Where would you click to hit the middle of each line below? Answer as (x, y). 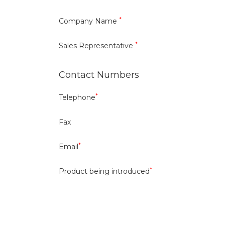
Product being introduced (104, 171)
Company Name (89, 21)
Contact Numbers (99, 75)
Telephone (77, 97)
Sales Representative (97, 46)
